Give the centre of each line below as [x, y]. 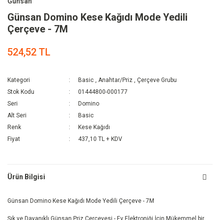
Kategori [19, 80]
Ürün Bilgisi [26, 177]
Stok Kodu [21, 92]
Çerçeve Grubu [157, 80]
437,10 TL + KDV [100, 139]
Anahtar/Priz [116, 80]
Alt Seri [17, 116]
